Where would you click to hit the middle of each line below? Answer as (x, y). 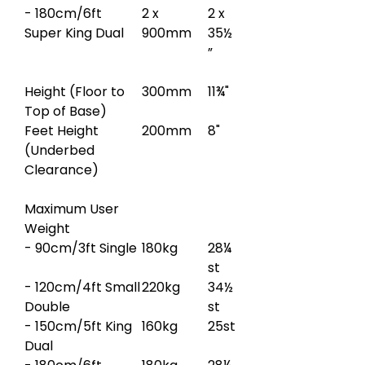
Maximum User (72, 209)
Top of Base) (66, 111)
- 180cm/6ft (63, 13)
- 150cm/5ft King (78, 326)
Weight (47, 228)
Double (47, 306)
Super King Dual (74, 33)
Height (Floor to (75, 91)
